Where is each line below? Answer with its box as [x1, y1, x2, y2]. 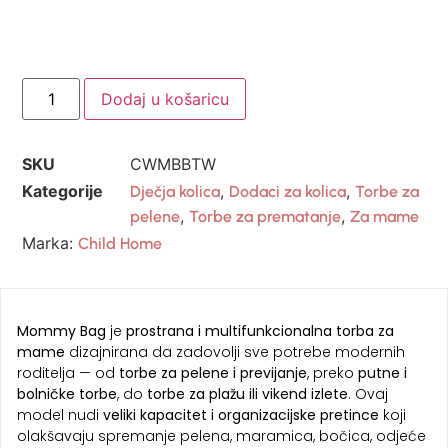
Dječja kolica [130, 182, 221, 202]
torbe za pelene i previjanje [119, 362, 307, 383]
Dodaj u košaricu [101, 89, 230, 110]
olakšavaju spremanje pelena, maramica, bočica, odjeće [17, 425, 426, 446]
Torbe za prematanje [189, 207, 342, 227]
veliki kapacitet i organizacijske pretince [103, 404, 379, 425]
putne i [358, 362, 407, 383]
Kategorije [22, 181, 104, 202]
